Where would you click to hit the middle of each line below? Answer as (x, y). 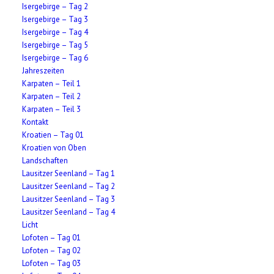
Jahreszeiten (43, 71)
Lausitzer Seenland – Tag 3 (69, 199)
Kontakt (35, 122)
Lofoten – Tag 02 (52, 250)
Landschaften (45, 161)
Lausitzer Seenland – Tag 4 (69, 212)
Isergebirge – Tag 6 (55, 58)
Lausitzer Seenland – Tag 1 (69, 173)
